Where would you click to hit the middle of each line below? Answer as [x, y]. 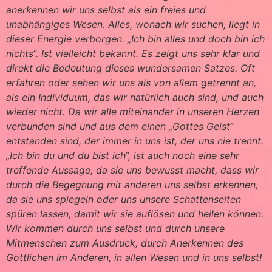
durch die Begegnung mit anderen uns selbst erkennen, [132, 185]
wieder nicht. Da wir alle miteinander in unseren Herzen [133, 112]
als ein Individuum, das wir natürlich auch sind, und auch [135, 97]
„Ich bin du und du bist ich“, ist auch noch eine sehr [123, 156]
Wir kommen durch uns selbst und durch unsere [115, 229]
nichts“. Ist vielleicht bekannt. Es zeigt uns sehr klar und [133, 54]
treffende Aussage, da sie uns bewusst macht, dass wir [132, 170]
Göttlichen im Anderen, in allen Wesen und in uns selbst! [134, 258]
